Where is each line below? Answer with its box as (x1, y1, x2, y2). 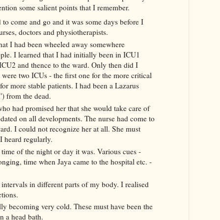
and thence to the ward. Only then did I (17, 59, 138, 70)
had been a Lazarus (79, 80, 139, 90)
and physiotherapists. (41, 27, 108, 37)
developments (38, 113, 81, 123)
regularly (23, 134, 51, 144)
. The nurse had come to (80, 113, 155, 123)
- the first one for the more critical (47, 70, 152, 80)
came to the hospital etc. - (71, 156, 152, 166)
